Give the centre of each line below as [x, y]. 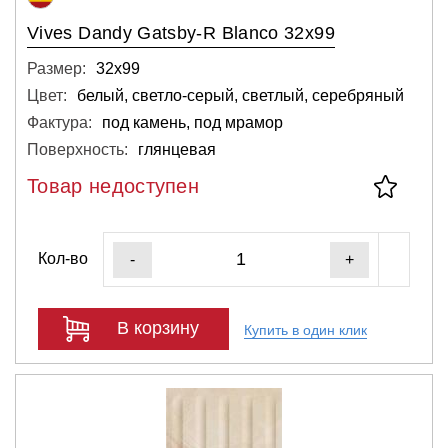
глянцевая [177, 149]
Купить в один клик [305, 330]
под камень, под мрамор [192, 122]
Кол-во [63, 258]
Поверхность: [77, 149]
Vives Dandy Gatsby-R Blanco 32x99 [181, 32]
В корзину [158, 328]
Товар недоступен [113, 185]
